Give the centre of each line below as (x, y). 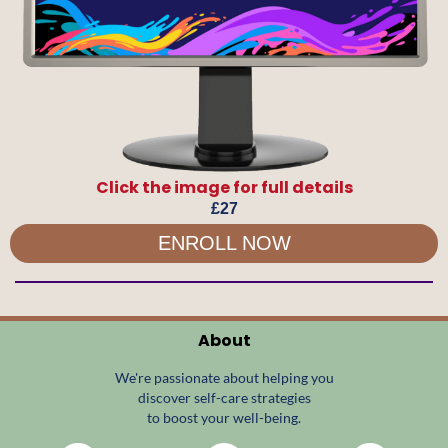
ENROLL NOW (224, 242)
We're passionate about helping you (224, 377)
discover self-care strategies (224, 397)
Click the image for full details (224, 187)
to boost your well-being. (224, 417)
